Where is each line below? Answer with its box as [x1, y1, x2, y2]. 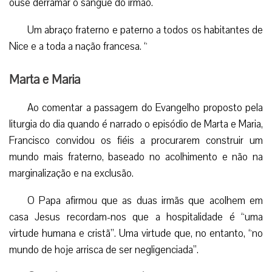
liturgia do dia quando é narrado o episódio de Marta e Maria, [9, 117, 263, 131]
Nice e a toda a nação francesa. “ [9, 39, 148, 53]
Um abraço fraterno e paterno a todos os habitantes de [27, 22, 263, 37]
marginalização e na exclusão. [9, 166, 134, 180]
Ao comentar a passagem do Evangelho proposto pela [27, 100, 263, 115]
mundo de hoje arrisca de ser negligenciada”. [9, 242, 199, 257]
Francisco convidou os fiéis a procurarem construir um [9, 133, 263, 148]
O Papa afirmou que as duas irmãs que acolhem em [27, 193, 263, 208]
